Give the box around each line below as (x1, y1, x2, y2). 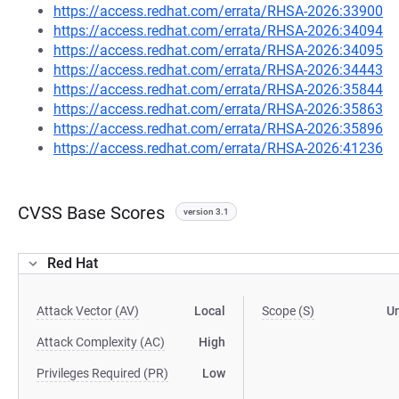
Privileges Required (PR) (37, 366, 168, 380)
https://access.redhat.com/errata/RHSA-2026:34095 (53, 42, 383, 59)
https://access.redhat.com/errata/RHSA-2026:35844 (53, 81, 383, 98)
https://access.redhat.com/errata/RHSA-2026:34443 (53, 61, 383, 78)
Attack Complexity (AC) (37, 335, 165, 349)
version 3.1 (183, 207, 229, 216)
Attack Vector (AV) (37, 304, 139, 318)
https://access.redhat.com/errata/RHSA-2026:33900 (53, 3, 383, 20)
